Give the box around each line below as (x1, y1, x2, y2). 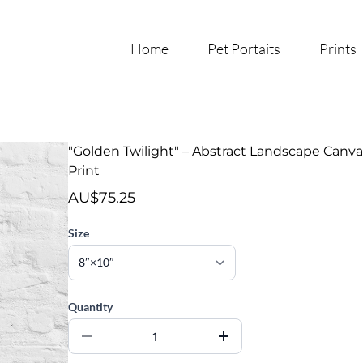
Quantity (68, 300, 113, 314)
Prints (319, 40, 357, 58)
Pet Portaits (207, 40, 280, 58)
